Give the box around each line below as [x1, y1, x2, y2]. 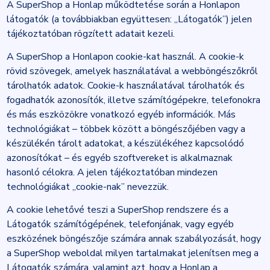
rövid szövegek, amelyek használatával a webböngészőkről [6, 64, 258, 78]
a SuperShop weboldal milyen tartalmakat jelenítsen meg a [6, 246, 259, 260]
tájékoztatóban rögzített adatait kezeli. [6, 27, 175, 40]
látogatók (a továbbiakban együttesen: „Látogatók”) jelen [6, 13, 252, 26]
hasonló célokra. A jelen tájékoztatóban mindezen [6, 166, 218, 179]
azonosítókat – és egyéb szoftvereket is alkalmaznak [6, 151, 233, 165]
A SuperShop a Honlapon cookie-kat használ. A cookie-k [6, 50, 244, 63]
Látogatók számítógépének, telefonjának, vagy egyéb [6, 218, 234, 231]
